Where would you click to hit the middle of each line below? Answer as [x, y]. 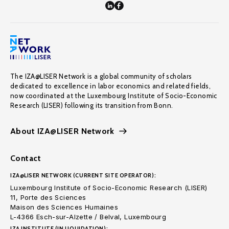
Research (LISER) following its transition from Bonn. [92, 105]
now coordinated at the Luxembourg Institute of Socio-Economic [114, 96]
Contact [26, 158]
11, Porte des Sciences [48, 197]
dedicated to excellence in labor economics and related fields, [111, 86]
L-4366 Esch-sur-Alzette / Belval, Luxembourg [88, 217]
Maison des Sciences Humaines [64, 207]
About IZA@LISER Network [62, 131]
